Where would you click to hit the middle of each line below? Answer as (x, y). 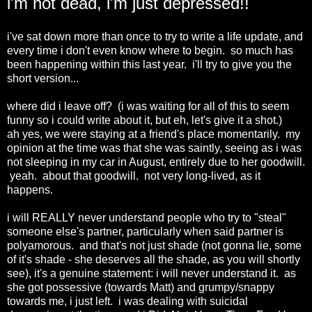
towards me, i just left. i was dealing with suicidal (127, 301)
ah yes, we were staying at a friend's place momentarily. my (154, 134)
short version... (43, 78)
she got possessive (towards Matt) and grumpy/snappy (141, 287)
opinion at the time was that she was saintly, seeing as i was (154, 148)
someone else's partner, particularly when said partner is (145, 231)
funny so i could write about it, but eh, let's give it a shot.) (145, 120)
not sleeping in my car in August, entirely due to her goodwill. (156, 162)
